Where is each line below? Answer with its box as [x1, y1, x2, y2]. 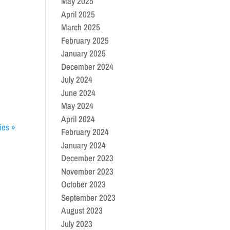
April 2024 [61, 112, 95, 125]
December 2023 [61, 152, 114, 164]
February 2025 [61, 34, 109, 46]
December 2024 [61, 60, 114, 72]
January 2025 [61, 47, 106, 59]
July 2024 [61, 73, 93, 85]
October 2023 [61, 178, 106, 190]
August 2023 [61, 204, 103, 216]
